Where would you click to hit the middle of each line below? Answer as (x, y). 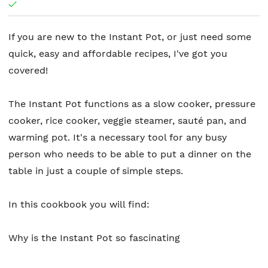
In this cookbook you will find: (79, 205)
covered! (28, 71)
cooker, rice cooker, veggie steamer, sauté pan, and (127, 121)
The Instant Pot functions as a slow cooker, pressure (132, 104)
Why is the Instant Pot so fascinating (94, 238)
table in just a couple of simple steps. (96, 171)
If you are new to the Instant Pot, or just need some (130, 37)
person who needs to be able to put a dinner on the (130, 154)
